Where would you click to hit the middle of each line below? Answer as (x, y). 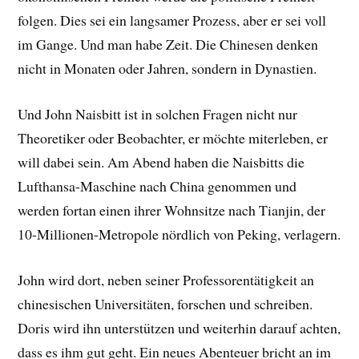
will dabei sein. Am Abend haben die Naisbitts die (161, 162)
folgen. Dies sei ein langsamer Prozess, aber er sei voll (172, 20)
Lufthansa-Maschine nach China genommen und (157, 186)
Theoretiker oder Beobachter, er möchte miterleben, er (173, 138)
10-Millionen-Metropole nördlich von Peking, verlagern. (179, 234)
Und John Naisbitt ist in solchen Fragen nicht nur (158, 114)
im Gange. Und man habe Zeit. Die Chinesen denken (168, 44)
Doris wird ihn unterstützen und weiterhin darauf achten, (179, 327)
